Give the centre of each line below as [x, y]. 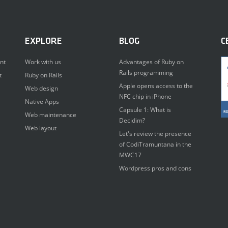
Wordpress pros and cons [155, 168]
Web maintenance [51, 115]
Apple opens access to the [156, 86]
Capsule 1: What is [145, 110]
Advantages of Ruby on [151, 62]
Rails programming [146, 73]
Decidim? [132, 120]
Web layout [41, 128]
